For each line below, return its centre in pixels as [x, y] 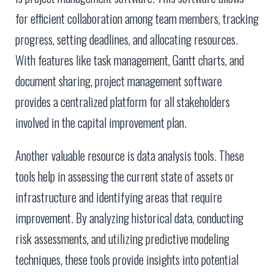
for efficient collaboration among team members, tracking [137, 19]
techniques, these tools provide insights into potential [127, 260]
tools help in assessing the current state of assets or [125, 176]
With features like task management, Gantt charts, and [130, 60]
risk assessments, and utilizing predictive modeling [122, 239]
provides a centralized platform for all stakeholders [123, 102]
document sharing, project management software [119, 81]
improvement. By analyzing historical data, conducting [129, 218]
